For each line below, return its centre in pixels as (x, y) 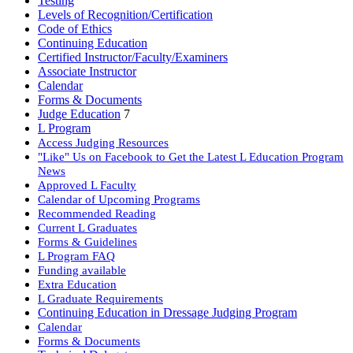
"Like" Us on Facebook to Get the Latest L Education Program (191, 157)
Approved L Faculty (87, 185)
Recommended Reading (97, 214)
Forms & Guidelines (87, 242)
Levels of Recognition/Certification (125, 15)
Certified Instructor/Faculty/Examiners (133, 58)
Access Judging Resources (103, 143)
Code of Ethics (75, 29)
